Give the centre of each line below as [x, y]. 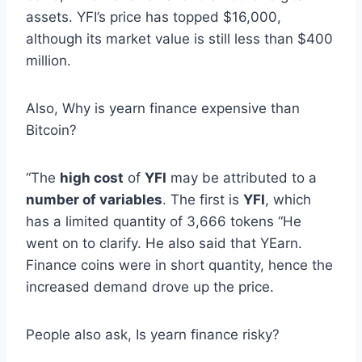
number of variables [94, 199]
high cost [92, 177]
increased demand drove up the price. [150, 286]
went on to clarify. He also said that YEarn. [164, 243]
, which [288, 199]
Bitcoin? [51, 130]
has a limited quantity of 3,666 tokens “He [164, 221]
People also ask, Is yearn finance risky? [153, 334]
